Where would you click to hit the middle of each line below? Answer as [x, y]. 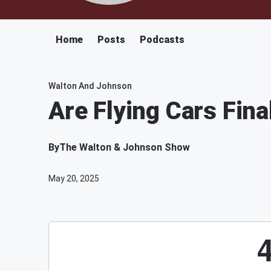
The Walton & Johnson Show [125, 147]
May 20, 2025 [74, 178]
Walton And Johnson [90, 86]
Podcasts [162, 40]
